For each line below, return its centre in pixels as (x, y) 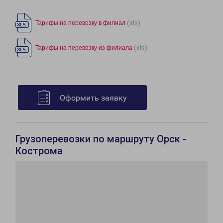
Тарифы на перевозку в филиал (80, 23)
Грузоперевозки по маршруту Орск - (101, 139)
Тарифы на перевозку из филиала (84, 48)
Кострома (39, 151)
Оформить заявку (93, 98)
